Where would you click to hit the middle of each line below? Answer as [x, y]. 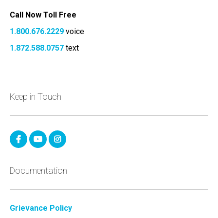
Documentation [38, 170]
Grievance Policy [41, 208]
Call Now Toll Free [43, 15]
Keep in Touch [36, 96]
